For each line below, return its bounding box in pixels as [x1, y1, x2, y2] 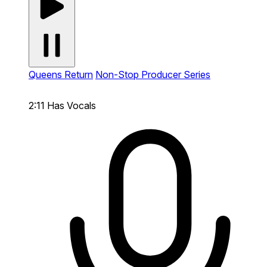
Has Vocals [47, 99, 96, 111]
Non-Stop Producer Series [95, 68, 210, 80]
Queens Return [29, 68, 93, 80]
